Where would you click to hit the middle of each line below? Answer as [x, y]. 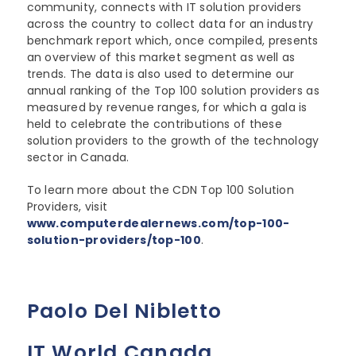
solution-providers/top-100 [114, 240]
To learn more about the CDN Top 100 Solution [160, 190]
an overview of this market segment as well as [161, 58]
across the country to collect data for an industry [170, 24]
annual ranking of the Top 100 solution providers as [173, 91]
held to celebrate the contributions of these [154, 124]
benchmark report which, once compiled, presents [172, 41]
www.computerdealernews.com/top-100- [158, 224]
